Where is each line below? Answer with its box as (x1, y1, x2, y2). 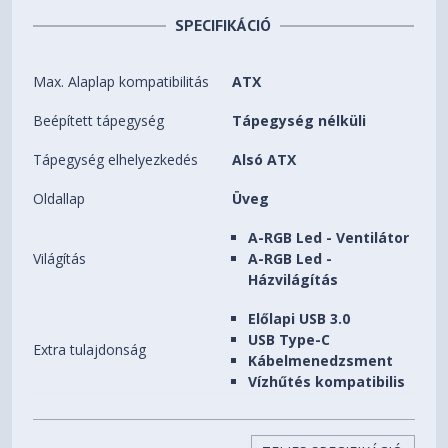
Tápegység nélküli (232, 111, 367, 131)
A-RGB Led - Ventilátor (248, 228, 410, 248)
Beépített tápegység (33, 111, 165, 131)
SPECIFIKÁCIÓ (175, 15, 272, 36)
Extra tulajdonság (33, 340, 147, 360)
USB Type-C (248, 330, 331, 350)
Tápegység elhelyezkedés (33, 150, 199, 170)
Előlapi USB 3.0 (248, 309, 351, 329)
